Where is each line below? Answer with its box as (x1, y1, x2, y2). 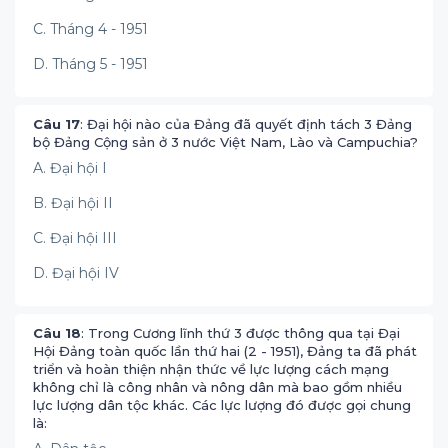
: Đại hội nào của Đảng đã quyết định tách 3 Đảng (80, 116, 412, 132)
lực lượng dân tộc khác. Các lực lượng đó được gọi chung (33, 397, 411, 413)
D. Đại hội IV (33, 264, 119, 282)
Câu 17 (33, 116, 80, 132)
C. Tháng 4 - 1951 (33, 20, 148, 38)
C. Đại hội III (33, 229, 117, 247)
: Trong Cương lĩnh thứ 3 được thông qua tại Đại (81, 325, 400, 341)
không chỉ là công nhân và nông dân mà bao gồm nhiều (33, 379, 402, 395)
